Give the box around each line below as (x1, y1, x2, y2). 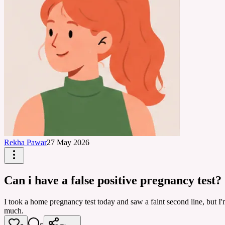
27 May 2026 (47, 138, 89, 147)
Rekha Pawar (4, 138, 47, 147)
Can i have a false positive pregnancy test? (4, 173, 221, 187)
